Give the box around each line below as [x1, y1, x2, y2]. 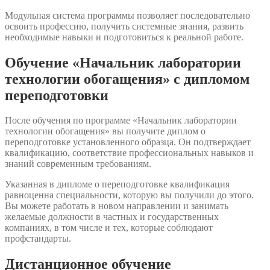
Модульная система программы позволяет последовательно [5, 10, 250, 20]
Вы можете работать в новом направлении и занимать [5, 201, 228, 212]
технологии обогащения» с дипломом [5, 71, 250, 87]
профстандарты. [5, 233, 71, 244]
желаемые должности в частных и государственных [5, 212, 219, 222]
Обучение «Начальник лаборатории [5, 54, 241, 71]
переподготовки [5, 87, 108, 103]
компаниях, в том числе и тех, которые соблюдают [5, 222, 213, 233]
